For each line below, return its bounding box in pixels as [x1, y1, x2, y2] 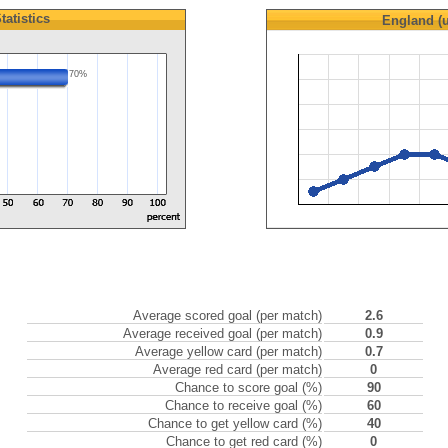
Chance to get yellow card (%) [148, 416, 322, 431]
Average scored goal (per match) [133, 308, 322, 323]
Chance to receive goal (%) [165, 398, 322, 413]
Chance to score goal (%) [175, 380, 322, 395]
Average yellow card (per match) [135, 344, 322, 359]
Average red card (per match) [153, 362, 322, 377]
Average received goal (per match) [123, 326, 322, 341]
